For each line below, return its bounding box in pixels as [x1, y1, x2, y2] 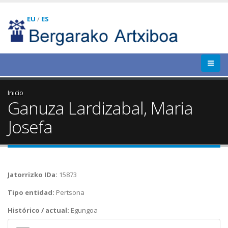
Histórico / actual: [8, 205, 71, 215]
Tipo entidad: [8, 187, 56, 197]
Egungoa [71, 205, 98, 215]
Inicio [8, 88, 23, 97]
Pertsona [56, 187, 84, 197]
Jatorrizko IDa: [8, 169, 59, 179]
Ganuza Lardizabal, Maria [8, 96, 193, 120]
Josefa [8, 115, 52, 138]
